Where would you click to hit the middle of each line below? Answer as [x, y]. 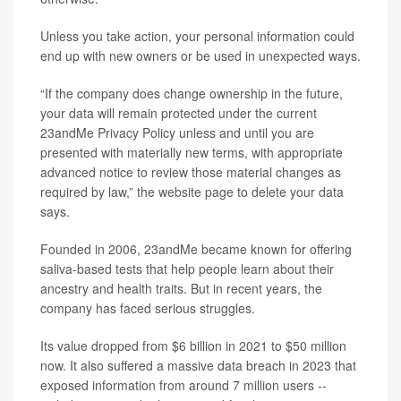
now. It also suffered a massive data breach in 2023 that [198, 365]
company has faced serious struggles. [148, 308]
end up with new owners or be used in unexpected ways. [200, 55]
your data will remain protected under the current [179, 113]
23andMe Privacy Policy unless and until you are [177, 132]
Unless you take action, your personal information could [197, 36]
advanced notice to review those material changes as [191, 172]
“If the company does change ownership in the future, [192, 93]
